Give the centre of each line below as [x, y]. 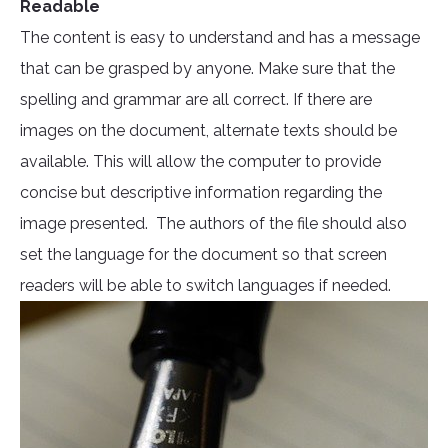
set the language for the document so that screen [203, 255]
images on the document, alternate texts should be [208, 131]
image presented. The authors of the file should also [213, 224]
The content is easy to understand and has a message [220, 38]
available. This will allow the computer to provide [200, 162]
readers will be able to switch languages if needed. [205, 286]
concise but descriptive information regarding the [201, 193]
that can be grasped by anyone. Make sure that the [207, 69]
